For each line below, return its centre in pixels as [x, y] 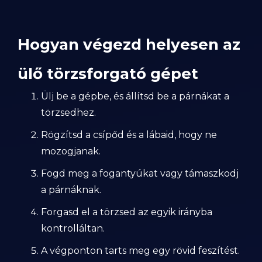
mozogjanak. [71, 151]
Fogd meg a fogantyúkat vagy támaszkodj [140, 173]
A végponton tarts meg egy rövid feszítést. [140, 251]
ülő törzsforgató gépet [108, 74]
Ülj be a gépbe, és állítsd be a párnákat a [135, 96]
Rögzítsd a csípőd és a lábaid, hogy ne [129, 135]
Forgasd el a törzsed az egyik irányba [127, 212]
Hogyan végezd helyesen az [129, 44]
